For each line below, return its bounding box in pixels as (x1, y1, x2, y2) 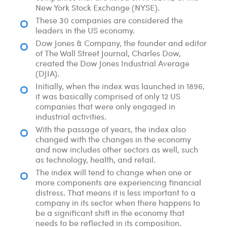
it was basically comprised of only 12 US (35, 91, 180, 102)
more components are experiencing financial (35, 177, 201, 188)
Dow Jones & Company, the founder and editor (35, 37, 207, 49)
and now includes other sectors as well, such (35, 144, 198, 155)
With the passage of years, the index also (35, 124, 186, 135)
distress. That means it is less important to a (35, 187, 196, 198)
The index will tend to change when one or (35, 167, 192, 178)
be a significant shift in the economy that (35, 207, 184, 218)
